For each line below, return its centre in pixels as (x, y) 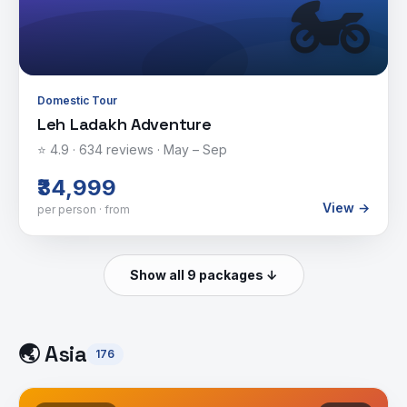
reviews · (133, 149)
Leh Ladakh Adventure (124, 124)
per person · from (84, 209)
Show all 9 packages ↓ (203, 275)
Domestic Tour (77, 100)
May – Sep (195, 149)
